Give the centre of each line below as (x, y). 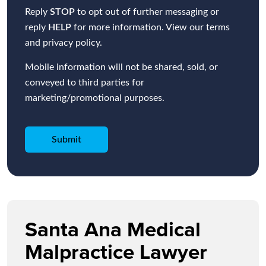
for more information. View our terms (151, 28)
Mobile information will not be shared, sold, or (121, 67)
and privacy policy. (64, 43)
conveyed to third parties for (85, 83)
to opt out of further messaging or (147, 12)
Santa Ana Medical (113, 229)
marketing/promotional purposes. (95, 98)
